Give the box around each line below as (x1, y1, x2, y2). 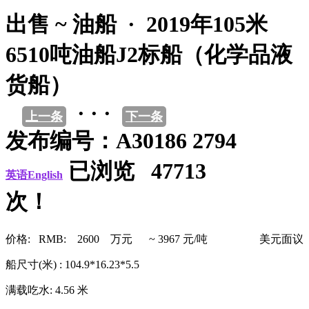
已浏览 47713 (68, 159, 223, 184)
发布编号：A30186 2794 (6, 128, 237, 154)
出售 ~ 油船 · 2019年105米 (6, 12, 268, 37)
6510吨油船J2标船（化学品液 (6, 42, 292, 68)
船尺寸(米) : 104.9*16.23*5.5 (6, 258, 139, 270)
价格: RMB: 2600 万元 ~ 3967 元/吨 (6, 232, 208, 245)
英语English (6, 169, 63, 181)
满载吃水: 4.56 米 (6, 283, 88, 296)
